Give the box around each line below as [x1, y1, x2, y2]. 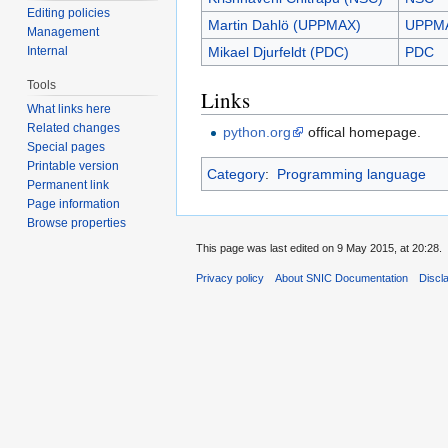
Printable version [27, 159, 120, 174]
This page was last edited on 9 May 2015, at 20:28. [196, 242, 442, 255]
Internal [27, 44, 69, 59]
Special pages [27, 140, 106, 155]
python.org [223, 123, 292, 140]
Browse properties [27, 216, 127, 231]
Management [27, 25, 100, 40]
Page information [27, 197, 121, 212]
